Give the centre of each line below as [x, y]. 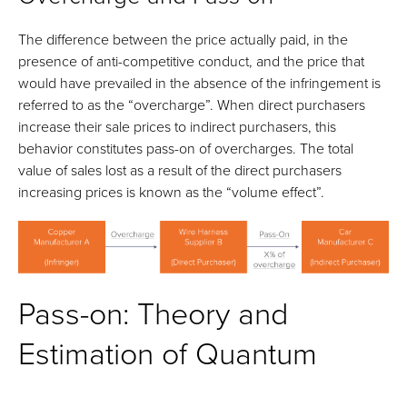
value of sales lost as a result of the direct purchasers [180, 170]
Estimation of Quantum [168, 352]
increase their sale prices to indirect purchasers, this [177, 126]
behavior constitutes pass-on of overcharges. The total [186, 148]
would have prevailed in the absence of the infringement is [199, 83]
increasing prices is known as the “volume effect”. [171, 192]
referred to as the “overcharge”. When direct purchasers [192, 104]
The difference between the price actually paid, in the [183, 39]
